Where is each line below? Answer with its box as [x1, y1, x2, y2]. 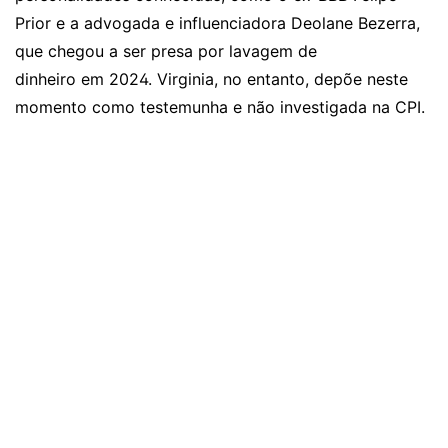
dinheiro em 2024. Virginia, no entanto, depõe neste [15, 69, 408, 90]
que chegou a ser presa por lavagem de [15, 41, 317, 62]
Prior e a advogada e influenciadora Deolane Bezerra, [15, 13, 420, 34]
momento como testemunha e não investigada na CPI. [15, 97, 425, 118]
